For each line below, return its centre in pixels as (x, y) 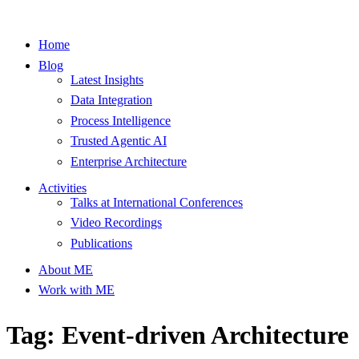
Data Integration (111, 100)
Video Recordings (116, 223)
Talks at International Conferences (157, 202)
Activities (63, 188)
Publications (101, 243)
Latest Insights (107, 79)
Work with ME (77, 290)
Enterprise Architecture (129, 161)
